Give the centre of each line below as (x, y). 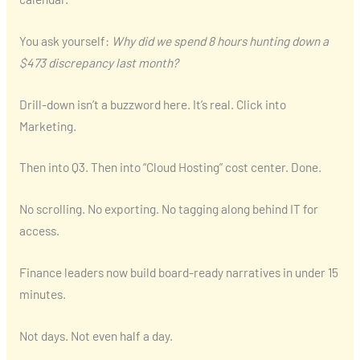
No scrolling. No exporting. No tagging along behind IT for (168, 209)
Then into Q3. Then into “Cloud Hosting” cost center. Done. (170, 167)
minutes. (42, 294)
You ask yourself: (65, 40)
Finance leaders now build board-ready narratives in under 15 (178, 272)
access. (39, 231)
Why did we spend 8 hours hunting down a (220, 40)
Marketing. (47, 125)
